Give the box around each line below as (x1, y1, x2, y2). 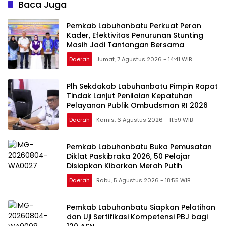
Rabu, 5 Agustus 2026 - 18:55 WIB (96, 176, 190, 185)
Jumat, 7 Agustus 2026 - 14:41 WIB (96, 55, 192, 64)
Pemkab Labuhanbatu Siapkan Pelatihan (67, 202, 215, 213)
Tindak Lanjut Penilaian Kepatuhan (67, 91, 193, 101)
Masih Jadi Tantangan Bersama (67, 40, 184, 50)
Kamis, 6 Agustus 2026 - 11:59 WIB (96, 116, 193, 124)
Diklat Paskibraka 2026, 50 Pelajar (67, 151, 190, 162)
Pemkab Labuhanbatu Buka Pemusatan (67, 142, 212, 152)
